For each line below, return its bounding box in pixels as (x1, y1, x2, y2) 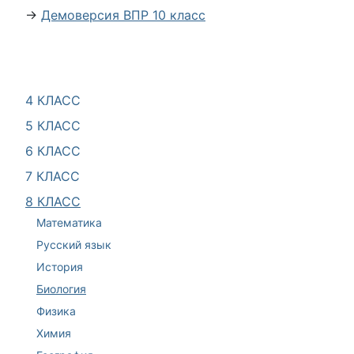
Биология (36, 281, 86, 296)
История (36, 259, 83, 273)
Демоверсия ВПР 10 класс (41, 7, 205, 23)
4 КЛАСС (25, 92, 81, 108)
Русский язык (36, 237, 111, 251)
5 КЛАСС (25, 118, 81, 134)
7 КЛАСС (25, 168, 80, 184)
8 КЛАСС (25, 194, 81, 209)
